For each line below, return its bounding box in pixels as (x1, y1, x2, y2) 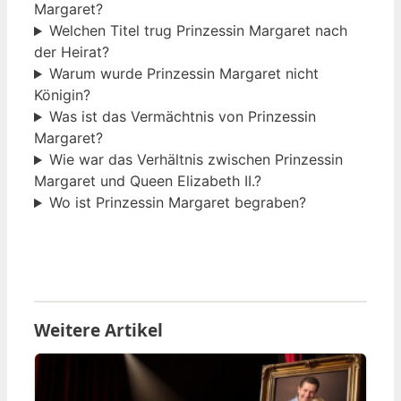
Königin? (34, 86, 90, 105)
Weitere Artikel (34, 319, 163, 343)
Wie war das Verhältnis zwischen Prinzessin (48, 150, 343, 169)
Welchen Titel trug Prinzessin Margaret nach (48, 21, 347, 40)
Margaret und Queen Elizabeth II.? (34, 172, 261, 191)
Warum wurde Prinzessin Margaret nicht (48, 64, 319, 83)
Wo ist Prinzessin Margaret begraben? (48, 193, 306, 212)
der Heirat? (34, 43, 109, 62)
